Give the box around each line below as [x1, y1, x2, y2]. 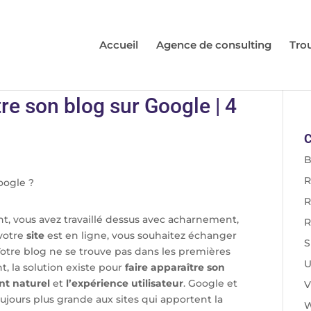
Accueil [99, 38, 138, 51]
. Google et [183, 277, 237, 289]
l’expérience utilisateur [66, 277, 183, 289]
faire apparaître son [125, 261, 225, 274]
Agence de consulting [156, 38, 271, 51]
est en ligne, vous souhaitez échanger [44, 229, 237, 242]
